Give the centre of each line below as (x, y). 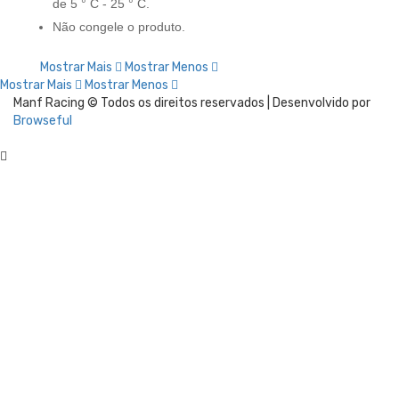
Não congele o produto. (119, 27)
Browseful (43, 121)
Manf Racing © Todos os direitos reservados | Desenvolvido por (192, 103)
